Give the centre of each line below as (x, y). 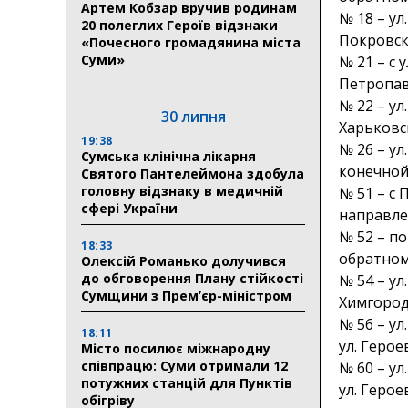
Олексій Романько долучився (184, 260)
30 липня (193, 116)
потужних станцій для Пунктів (187, 382)
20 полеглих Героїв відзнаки (179, 25)
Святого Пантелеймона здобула (193, 173)
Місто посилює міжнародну (176, 348)
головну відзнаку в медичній (182, 190)
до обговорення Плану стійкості (192, 278)
